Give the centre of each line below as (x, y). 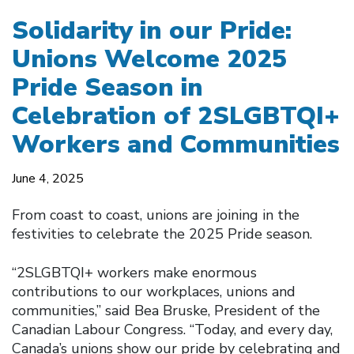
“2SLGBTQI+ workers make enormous (134, 272)
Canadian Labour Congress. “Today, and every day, (172, 329)
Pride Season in (107, 87)
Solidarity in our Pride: (152, 30)
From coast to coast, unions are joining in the (156, 215)
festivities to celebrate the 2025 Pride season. (162, 233)
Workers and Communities (176, 144)
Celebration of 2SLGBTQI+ (176, 115)
